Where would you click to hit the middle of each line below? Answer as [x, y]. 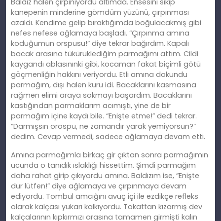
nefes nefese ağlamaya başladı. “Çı [75, 33]
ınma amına [168, 33]
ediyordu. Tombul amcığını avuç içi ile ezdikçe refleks [105, 197]
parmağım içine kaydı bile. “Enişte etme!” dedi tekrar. [104, 116]
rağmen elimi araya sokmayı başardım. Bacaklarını [101, 95]
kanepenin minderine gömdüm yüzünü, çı [84, 13]
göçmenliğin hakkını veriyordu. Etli [71, 75]
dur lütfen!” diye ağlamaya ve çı [68, 186]
